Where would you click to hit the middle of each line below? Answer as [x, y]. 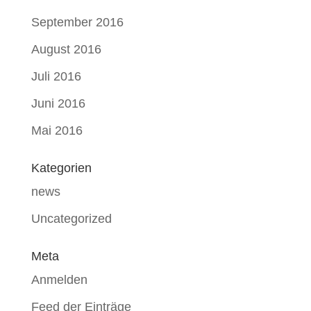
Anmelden [59, 280]
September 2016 [77, 22]
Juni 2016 [58, 103]
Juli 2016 [56, 76]
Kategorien [61, 168]
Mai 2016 [57, 131]
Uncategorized [71, 219]
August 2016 [66, 49]
